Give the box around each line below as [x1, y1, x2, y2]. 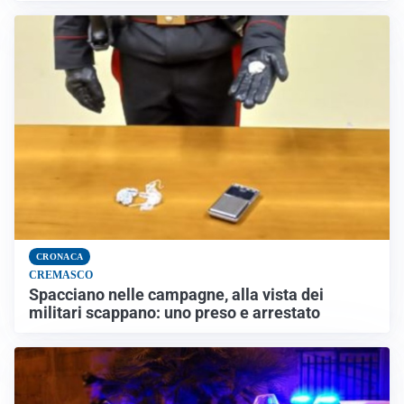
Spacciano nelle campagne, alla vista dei [29, 286, 324, 305]
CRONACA [36, 252, 84, 262]
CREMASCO [29, 269, 93, 282]
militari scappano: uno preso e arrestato [29, 304, 320, 323]
